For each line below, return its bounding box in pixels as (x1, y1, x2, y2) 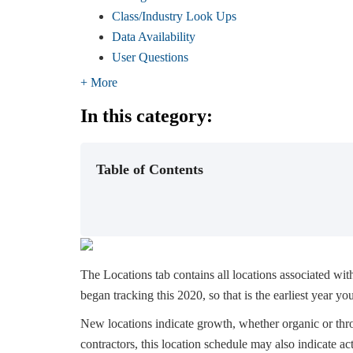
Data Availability (112, 29, 195, 43)
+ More (80, 75, 117, 89)
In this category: (80, 105, 213, 126)
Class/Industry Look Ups (112, 9, 236, 23)
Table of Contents (96, 161, 203, 177)
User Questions (112, 50, 188, 64)
